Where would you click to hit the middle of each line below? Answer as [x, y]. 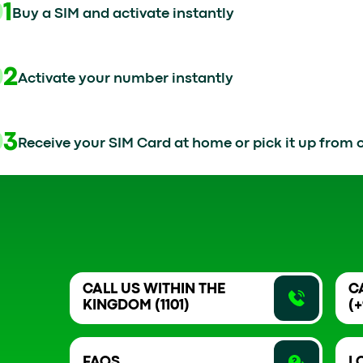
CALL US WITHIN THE [154, 290]
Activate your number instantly [126, 79]
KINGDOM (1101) [137, 306]
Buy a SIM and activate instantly [123, 14]
